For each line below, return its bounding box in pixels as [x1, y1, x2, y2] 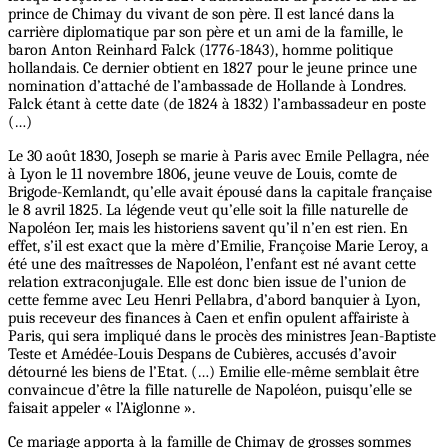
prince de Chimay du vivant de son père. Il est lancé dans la [8, 4, 395, 23]
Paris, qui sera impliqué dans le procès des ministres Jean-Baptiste [8, 326, 436, 345]
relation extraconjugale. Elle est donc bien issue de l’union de [8, 272, 406, 291]
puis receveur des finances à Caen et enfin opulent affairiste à [8, 308, 410, 327]
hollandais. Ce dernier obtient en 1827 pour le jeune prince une [8, 58, 417, 77]
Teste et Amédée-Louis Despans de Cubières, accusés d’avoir [8, 344, 396, 363]
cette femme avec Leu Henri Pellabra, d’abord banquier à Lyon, [8, 290, 420, 309]
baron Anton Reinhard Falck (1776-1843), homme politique [8, 40, 393, 59]
